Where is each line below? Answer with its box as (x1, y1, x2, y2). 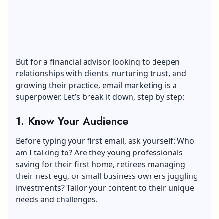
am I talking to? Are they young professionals (16, 147, 183, 158)
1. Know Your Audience (16, 112, 129, 129)
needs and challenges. (16, 194, 98, 205)
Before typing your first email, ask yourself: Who (16, 135, 194, 146)
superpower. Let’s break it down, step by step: (16, 91, 184, 102)
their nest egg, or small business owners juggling (16, 170, 198, 181)
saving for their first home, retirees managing (16, 158, 185, 170)
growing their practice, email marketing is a (16, 79, 177, 90)
